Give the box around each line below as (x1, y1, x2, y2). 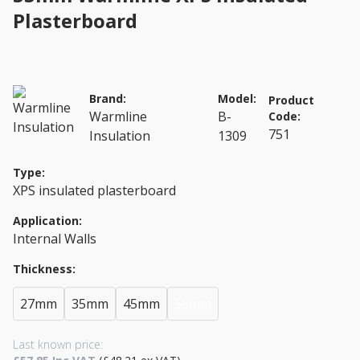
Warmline (89, 108, 148, 126)
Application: (13, 212, 82, 228)
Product (268, 92, 315, 108)
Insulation (89, 127, 151, 145)
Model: (217, 91, 256, 107)
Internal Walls (13, 229, 96, 247)
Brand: (89, 91, 127, 107)
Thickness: (13, 260, 76, 276)
